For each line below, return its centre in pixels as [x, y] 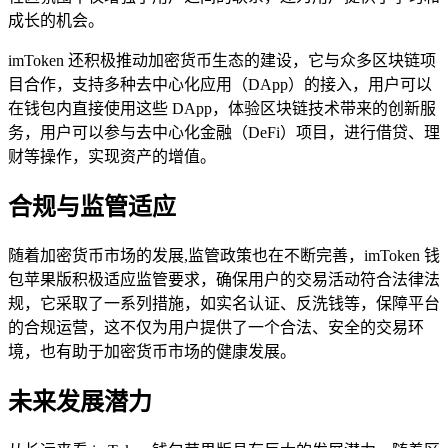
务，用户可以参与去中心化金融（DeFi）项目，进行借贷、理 [224, 133]
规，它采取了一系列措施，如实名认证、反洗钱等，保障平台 [224, 303]
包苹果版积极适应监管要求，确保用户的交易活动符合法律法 [224, 279]
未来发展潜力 [80, 401]
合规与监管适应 [92, 207]
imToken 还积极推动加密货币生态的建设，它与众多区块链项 [222, 61]
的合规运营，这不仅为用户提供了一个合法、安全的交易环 [216, 327]
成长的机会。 [56, 21]
